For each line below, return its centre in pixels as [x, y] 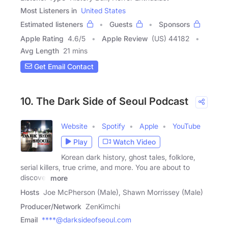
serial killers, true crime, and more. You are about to [105, 167]
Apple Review [125, 38]
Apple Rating [42, 38]
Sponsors [174, 24]
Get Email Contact [63, 67]
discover [34, 177]
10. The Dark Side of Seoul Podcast [104, 101]
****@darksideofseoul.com [87, 219]
